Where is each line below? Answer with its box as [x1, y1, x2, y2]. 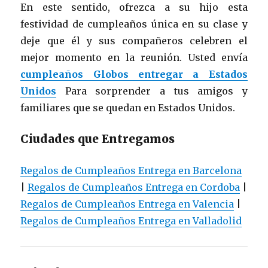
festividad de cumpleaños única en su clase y [20, 17, 248, 30]
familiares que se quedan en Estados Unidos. [20, 101, 236, 114]
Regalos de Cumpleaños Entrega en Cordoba [28, 181, 240, 193]
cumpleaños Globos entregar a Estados [20, 68, 248, 80]
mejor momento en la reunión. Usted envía [20, 51, 248, 63]
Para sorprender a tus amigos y [56, 84, 248, 97]
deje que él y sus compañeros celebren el [20, 34, 248, 47]
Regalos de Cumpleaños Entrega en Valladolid [20, 214, 242, 227]
